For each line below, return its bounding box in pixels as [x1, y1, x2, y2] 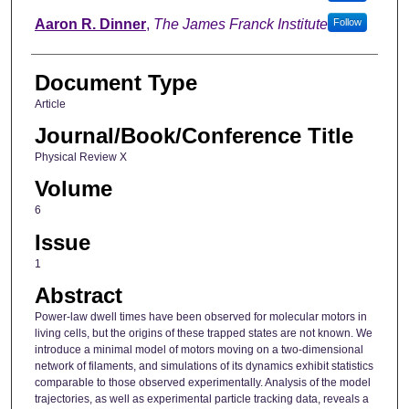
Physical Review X [34, 151, 127, 164]
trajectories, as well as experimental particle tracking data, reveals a [34, 393, 369, 406]
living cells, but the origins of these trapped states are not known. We [34, 327, 372, 341]
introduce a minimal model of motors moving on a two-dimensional [34, 343, 363, 357]
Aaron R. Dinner [34, 16, 146, 32]
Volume [34, 176, 112, 202]
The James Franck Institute [152, 16, 328, 32]
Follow [332, 16, 362, 27]
